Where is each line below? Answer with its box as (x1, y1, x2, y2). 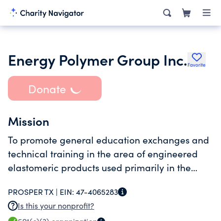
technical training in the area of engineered (8, 147, 198, 160)
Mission (8, 112, 49, 129)
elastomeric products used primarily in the (8, 161, 191, 174)
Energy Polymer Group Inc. (8, 49, 187, 70)
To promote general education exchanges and (8, 133, 209, 146)
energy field (8, 175, 60, 187)
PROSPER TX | (8, 186, 60, 197)
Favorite (187, 61, 206, 68)
